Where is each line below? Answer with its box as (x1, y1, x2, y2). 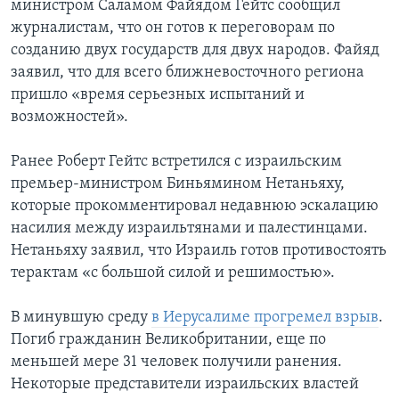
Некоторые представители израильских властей (11, 376, 359, 394)
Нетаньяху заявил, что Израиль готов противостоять (11, 242, 387, 260)
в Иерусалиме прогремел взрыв (151, 309, 379, 327)
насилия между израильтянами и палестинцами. (11, 220, 368, 238)
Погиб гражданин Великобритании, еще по (11, 331, 326, 349)
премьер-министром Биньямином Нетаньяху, (11, 175, 345, 193)
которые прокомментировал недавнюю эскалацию (11, 198, 379, 216)
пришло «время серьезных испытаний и (11, 86, 305, 104)
